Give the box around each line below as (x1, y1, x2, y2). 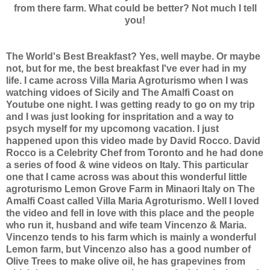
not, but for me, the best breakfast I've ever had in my (6, 63, 246, 74)
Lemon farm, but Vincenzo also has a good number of (6, 243, 251, 254)
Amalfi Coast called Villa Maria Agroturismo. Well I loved (6, 195, 259, 206)
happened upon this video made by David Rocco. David (6, 135, 260, 146)
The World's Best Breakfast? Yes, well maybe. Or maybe (6, 51, 260, 61)
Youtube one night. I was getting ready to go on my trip (6, 99, 255, 110)
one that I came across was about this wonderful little (6, 171, 247, 182)
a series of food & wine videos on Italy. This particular (6, 159, 248, 170)
